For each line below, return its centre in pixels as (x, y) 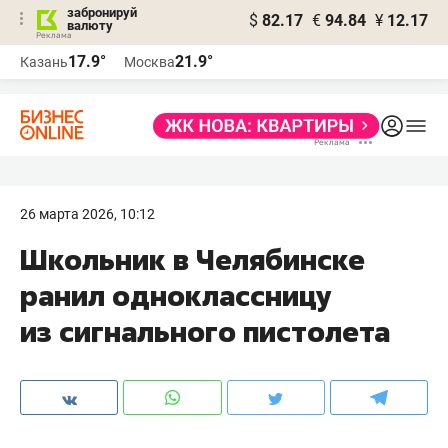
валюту (90, 25)
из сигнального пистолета (205, 331)
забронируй (102, 12)
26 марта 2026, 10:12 (87, 214)
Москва (149, 62)
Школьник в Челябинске (192, 259)
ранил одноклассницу (176, 295)
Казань (44, 62)
